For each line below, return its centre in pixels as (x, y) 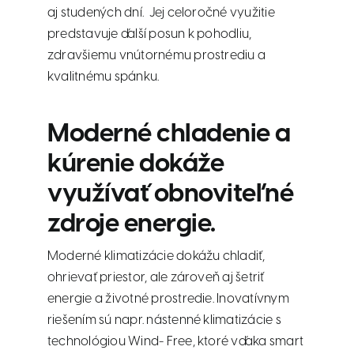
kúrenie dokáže (136, 164)
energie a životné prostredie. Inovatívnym (168, 299)
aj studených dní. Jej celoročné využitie (161, 13)
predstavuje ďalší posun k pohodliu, (150, 34)
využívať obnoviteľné (171, 194)
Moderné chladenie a (169, 134)
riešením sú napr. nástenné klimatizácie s (164, 320)
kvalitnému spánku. (104, 77)
